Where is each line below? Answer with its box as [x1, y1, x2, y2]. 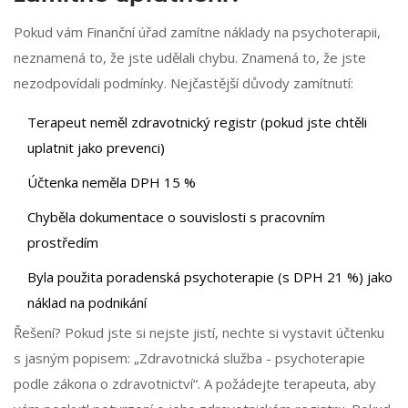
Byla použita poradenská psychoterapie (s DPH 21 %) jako [27, 268, 393, 287]
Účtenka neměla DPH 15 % [27, 173, 196, 192]
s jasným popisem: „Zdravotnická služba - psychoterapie [14, 349, 365, 368]
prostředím [27, 233, 98, 252]
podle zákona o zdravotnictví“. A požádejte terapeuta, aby [14, 374, 376, 393]
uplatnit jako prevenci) [27, 138, 165, 158]
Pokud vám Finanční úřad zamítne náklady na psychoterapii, [14, 23, 381, 42]
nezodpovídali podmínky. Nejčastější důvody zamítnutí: [14, 74, 353, 93]
